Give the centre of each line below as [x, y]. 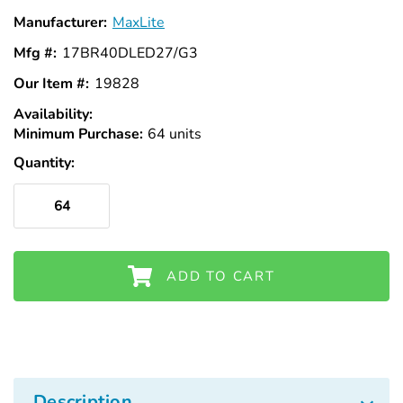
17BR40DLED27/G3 [130, 53]
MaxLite [139, 22]
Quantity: [44, 163]
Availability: [53, 114]
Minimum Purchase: [78, 134]
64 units [174, 134]
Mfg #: [35, 53]
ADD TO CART [221, 277]
